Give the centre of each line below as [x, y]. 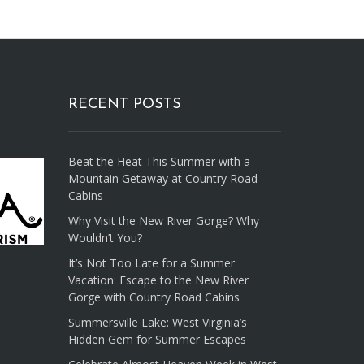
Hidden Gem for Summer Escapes [157, 340]
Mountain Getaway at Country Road [162, 179]
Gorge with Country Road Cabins [154, 297]
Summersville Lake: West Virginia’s [157, 323]
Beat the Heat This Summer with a [159, 162]
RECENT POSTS [124, 105]
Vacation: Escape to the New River [158, 280]
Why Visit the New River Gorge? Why [163, 221]
